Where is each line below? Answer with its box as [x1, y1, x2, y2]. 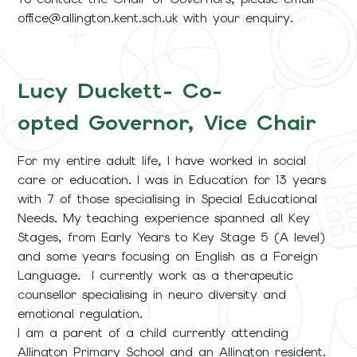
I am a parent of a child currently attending [18, 324, 289, 341]
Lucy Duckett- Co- [18, 76, 223, 104]
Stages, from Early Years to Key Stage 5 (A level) [18, 228, 326, 245]
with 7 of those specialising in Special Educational [18, 190, 318, 207]
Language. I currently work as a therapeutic [18, 266, 294, 284]
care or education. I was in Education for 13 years [18, 171, 327, 188]
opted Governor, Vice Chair [18, 108, 326, 136]
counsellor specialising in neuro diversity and [18, 285, 287, 303]
